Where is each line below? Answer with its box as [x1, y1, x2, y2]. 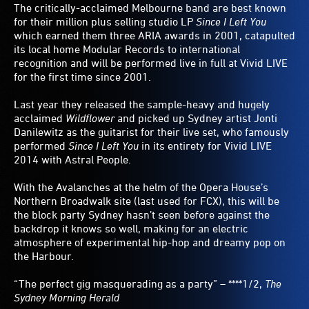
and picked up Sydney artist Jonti [117, 112, 277, 125]
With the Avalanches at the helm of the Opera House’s [14, 181, 268, 194]
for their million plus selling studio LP [14, 15, 196, 28]
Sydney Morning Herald [14, 291, 122, 304]
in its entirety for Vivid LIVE [139, 139, 272, 152]
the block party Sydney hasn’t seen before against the [14, 208, 270, 221]
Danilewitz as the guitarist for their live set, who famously [14, 126, 289, 139]
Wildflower [66, 112, 117, 125]
